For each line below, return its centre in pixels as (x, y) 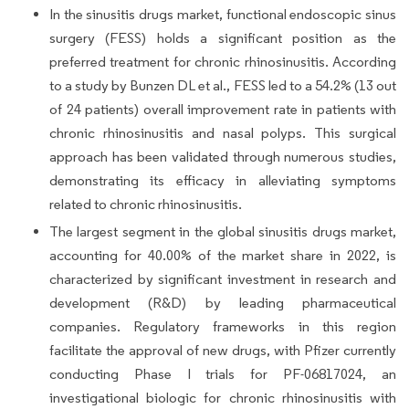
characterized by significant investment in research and (223, 278)
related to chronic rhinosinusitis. (146, 204)
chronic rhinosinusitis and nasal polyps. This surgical (223, 132)
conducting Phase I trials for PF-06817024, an (223, 373)
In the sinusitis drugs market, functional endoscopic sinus (223, 14)
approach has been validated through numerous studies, (223, 156)
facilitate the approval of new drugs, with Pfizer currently (223, 350)
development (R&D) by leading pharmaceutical (223, 302)
